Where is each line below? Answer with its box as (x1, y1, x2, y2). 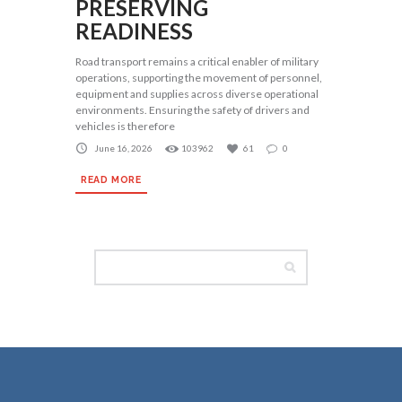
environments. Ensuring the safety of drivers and (75, 103, 310, 118)
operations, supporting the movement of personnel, (75, 71, 322, 85)
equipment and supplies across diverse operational (75, 87, 319, 101)
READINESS (75, 18, 193, 45)
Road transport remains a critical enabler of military (75, 55, 319, 69)
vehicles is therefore (75, 119, 175, 134)
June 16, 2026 (94, 142, 153, 153)
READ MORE (81, 173, 142, 185)
